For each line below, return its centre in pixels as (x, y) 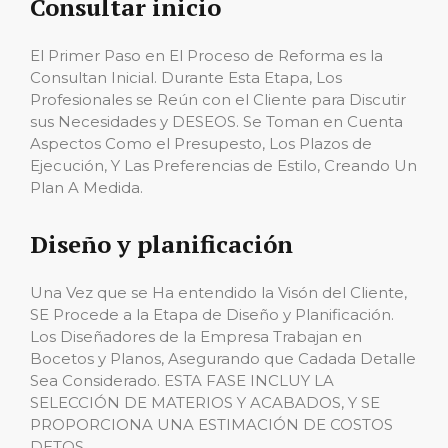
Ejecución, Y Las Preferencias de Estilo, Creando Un (223, 165)
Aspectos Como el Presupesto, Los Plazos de (201, 143)
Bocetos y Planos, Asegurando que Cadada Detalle (223, 358)
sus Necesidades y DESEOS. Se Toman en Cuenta (216, 121)
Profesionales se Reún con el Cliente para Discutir (218, 99)
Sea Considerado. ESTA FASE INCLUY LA (182, 380)
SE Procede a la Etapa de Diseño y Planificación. (212, 314)
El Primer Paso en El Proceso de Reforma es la (206, 55)
